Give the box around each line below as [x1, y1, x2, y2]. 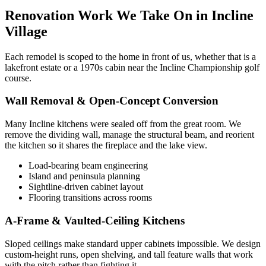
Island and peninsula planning [28, 171, 140, 182]
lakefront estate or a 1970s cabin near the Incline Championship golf [5, 62, 259, 72]
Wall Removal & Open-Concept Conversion [5, 94, 218, 107]
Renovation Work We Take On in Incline [5, 7, 254, 23]
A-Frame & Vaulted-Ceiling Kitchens [5, 214, 185, 227]
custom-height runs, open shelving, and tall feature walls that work [5, 249, 253, 259]
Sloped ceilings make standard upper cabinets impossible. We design [5, 238, 261, 249]
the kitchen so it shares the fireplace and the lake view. [5, 140, 207, 151]
